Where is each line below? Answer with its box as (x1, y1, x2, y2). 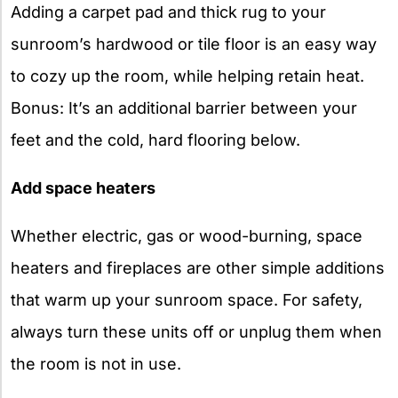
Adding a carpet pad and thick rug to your (11, 2, 326, 21)
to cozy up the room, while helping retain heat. (11, 66, 364, 85)
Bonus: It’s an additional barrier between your (11, 98, 357, 117)
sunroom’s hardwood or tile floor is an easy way (11, 34, 377, 53)
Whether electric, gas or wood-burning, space (11, 226, 362, 245)
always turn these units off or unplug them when (11, 322, 382, 341)
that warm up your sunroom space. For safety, (11, 290, 362, 309)
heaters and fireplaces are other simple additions (11, 258, 385, 277)
